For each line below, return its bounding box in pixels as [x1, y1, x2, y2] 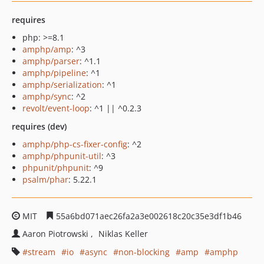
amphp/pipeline [22, 67, 86, 78]
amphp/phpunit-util [22, 150, 101, 161]
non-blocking [118, 246, 170, 258]
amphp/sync [22, 91, 71, 102]
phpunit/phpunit [22, 162, 89, 173]
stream [28, 246, 55, 258]
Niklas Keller [98, 228, 148, 239]
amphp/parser [22, 55, 80, 67]
